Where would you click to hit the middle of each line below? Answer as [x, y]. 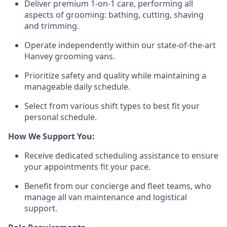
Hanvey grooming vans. [70, 56]
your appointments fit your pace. [87, 166]
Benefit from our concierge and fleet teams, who [118, 186]
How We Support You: [51, 136]
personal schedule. [61, 117]
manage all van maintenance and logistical [106, 197]
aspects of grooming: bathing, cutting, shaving [114, 14]
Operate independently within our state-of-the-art [120, 45]
